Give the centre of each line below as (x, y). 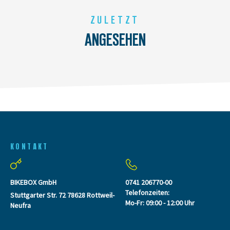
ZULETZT (115, 20)
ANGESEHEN (115, 40)
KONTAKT (30, 146)
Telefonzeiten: (147, 192)
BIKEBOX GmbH (33, 182)
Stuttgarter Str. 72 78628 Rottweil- (62, 195)
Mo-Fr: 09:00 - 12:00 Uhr (160, 203)
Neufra (21, 205)
